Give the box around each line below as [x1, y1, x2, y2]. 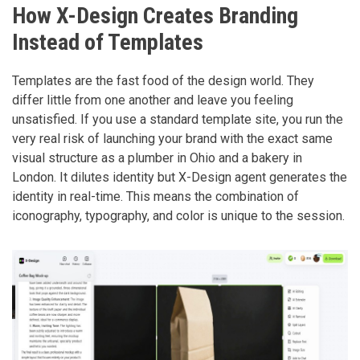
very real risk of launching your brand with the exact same [12, 131, 333, 147]
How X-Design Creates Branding [12, 2, 298, 30]
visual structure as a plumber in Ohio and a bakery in [12, 150, 302, 166]
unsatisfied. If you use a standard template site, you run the [12, 112, 343, 128]
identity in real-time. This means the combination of [12, 189, 299, 205]
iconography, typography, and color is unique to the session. [12, 208, 345, 224]
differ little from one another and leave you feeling [12, 92, 293, 108]
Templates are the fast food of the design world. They [12, 73, 314, 89]
